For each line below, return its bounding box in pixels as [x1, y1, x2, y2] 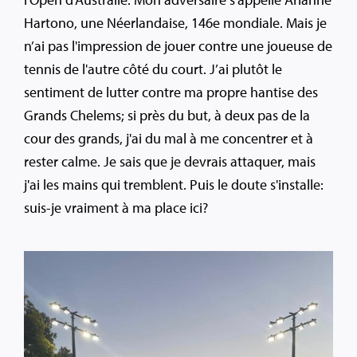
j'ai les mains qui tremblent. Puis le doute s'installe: [24, 175, 324, 194]
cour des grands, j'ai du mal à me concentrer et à [24, 128, 313, 147]
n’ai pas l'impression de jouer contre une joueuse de [24, 36, 332, 55]
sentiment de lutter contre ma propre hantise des [24, 82, 318, 101]
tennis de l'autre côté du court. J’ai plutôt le [24, 59, 282, 78]
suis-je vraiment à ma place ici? [24, 198, 208, 217]
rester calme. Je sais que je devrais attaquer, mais [24, 151, 316, 171]
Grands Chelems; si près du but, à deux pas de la [24, 105, 310, 124]
